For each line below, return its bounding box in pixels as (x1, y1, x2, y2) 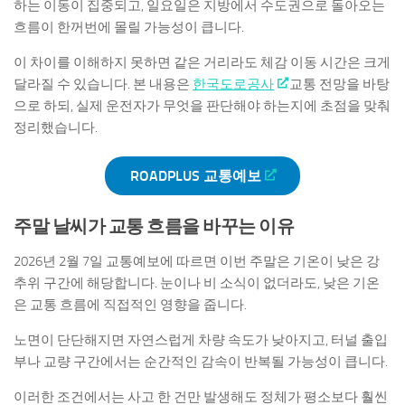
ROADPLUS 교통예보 (129, 166, 261, 184)
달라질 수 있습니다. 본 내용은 (14, 75, 193, 92)
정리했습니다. (14, 118, 98, 136)
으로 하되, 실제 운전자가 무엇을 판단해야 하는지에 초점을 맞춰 (14, 97, 391, 114)
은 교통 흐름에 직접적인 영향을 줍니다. (14, 296, 247, 313)
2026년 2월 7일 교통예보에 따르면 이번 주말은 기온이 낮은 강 (14, 252, 380, 269)
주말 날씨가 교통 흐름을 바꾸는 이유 (14, 214, 294, 237)
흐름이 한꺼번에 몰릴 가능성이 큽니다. (14, 18, 244, 35)
